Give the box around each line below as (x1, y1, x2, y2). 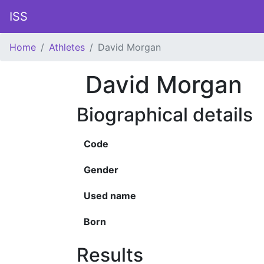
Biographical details (77, 103, 253, 126)
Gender (84, 164, 118, 176)
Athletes (49, 41, 85, 53)
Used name (84, 190, 136, 202)
